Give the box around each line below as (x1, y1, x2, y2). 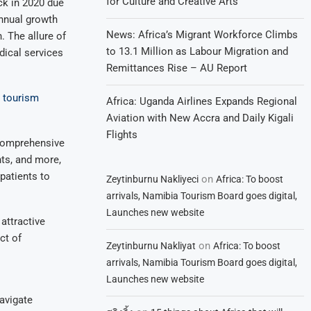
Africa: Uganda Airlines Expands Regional (106, 95, 298, 108)
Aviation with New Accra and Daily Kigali (106, 112, 294, 124)
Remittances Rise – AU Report (106, 62, 248, 74)
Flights (106, 128, 138, 141)
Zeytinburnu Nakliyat (106, 240, 196, 251)
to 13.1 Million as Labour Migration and (106, 45, 289, 58)
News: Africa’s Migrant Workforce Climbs (106, 28, 299, 41)
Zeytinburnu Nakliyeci (106, 174, 199, 185)
